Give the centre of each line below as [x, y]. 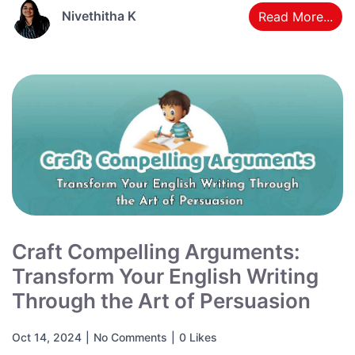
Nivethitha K [99, 15]
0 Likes [198, 338]
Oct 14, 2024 [47, 338]
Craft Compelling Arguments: [156, 252]
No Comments [130, 338]
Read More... [296, 16]
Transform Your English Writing [165, 277]
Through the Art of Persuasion [161, 301]
